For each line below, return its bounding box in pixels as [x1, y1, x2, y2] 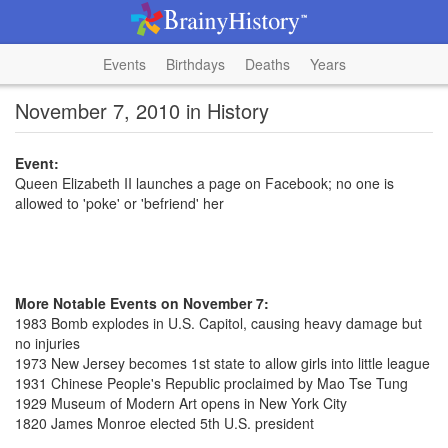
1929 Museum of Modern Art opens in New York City [15, 393, 347, 413]
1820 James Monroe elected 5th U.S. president [15, 413, 314, 433]
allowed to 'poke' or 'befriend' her [15, 193, 224, 213]
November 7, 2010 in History [15, 96, 269, 125]
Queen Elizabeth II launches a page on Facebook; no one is [15, 173, 394, 193]
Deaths [244, 54, 290, 74]
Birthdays [165, 54, 225, 74]
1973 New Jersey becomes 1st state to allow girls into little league [15, 353, 430, 373]
